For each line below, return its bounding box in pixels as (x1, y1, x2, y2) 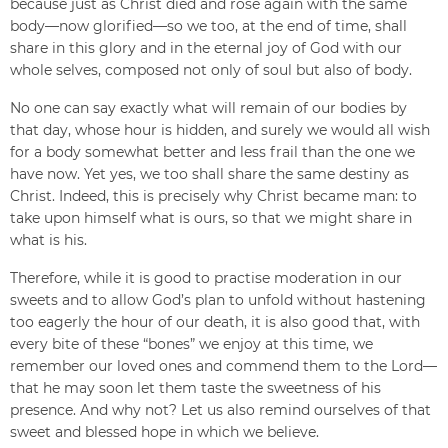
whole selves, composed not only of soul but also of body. (10, 61, 412, 80)
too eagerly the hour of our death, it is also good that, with (10, 313, 420, 332)
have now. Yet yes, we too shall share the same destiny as (10, 165, 409, 184)
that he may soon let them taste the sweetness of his (10, 379, 381, 398)
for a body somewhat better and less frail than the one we (10, 143, 415, 162)
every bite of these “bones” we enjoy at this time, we (10, 335, 373, 354)
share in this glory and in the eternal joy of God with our (10, 39, 402, 58)
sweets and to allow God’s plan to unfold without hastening (10, 291, 426, 310)
